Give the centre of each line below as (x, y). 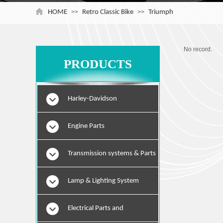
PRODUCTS (98, 64)
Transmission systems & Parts (112, 154)
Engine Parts (86, 126)
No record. (198, 49)
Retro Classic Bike (108, 12)
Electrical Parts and (96, 208)
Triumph (161, 12)
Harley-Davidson (92, 99)
